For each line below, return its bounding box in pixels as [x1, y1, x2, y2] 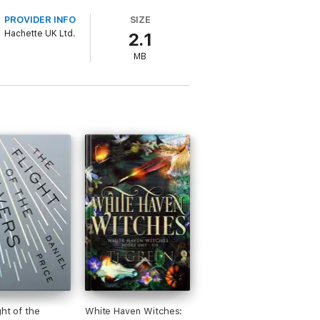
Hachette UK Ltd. [4, 29, 76, 39]
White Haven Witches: [84, 306, 183, 316]
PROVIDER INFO [4, 14, 76, 25]
